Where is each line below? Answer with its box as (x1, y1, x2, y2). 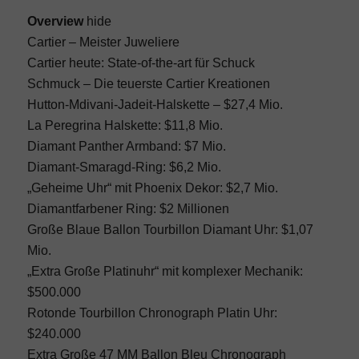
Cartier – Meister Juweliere (26, 35, 179, 50)
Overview (26, 14, 83, 29)
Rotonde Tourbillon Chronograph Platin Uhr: (26, 306, 277, 321)
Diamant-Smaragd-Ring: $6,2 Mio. (26, 160, 221, 175)
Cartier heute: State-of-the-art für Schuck (26, 56, 255, 71)
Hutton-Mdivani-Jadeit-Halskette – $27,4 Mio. (26, 98, 283, 112)
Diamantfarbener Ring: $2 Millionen (26, 202, 229, 216)
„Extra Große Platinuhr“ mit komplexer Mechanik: (26, 264, 303, 279)
